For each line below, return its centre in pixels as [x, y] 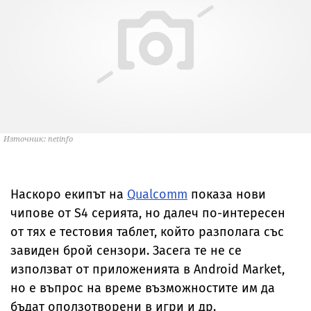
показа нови [227, 194]
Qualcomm [157, 194]
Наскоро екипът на [69, 194]
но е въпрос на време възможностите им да [143, 288]
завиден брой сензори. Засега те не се [126, 251]
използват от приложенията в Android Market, [148, 269]
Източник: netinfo [38, 138]
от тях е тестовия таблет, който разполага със [147, 232]
